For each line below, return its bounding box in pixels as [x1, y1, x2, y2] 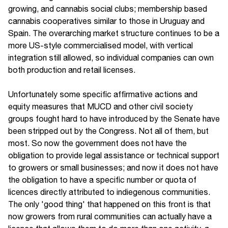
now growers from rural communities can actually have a [8, 211, 212, 221]
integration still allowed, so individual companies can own [8, 52, 214, 62]
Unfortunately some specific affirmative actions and [8, 89, 197, 99]
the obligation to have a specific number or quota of [8, 175, 196, 184]
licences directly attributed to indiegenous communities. [8, 187, 210, 196]
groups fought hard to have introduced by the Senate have [8, 113, 220, 123]
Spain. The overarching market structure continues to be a [8, 28, 219, 38]
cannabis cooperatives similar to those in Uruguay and [8, 16, 205, 25]
